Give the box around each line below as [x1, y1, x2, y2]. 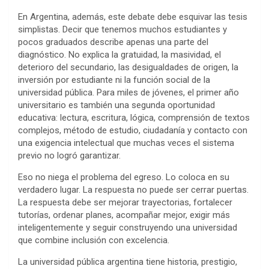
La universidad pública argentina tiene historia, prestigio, [18, 256, 237, 267]
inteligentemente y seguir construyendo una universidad [18, 222, 237, 233]
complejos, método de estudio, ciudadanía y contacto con [18, 124, 247, 136]
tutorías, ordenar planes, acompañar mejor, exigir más [18, 209, 230, 220]
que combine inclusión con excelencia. [18, 234, 169, 246]
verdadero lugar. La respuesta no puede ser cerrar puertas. [18, 184, 249, 195]
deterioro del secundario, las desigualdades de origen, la [18, 61, 238, 73]
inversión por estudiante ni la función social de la [18, 74, 210, 85]
